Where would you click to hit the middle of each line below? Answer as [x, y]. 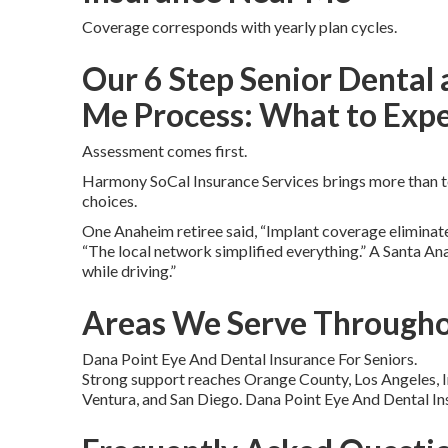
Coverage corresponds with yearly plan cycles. [239, 26]
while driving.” [129, 270]
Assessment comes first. [164, 150]
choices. [109, 200]
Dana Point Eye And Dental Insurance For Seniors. [249, 358]
